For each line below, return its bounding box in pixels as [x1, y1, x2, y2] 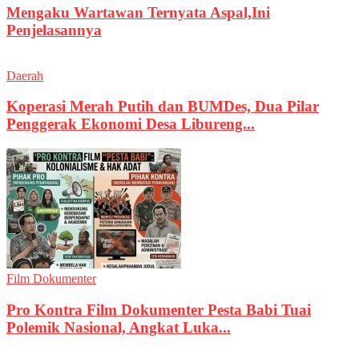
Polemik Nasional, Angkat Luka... [6, 318, 231, 336]
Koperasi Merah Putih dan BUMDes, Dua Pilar [6, 98, 319, 115]
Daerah [6, 68, 43, 83]
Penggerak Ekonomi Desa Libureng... [6, 115, 255, 133]
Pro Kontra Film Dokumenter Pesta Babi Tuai [6, 301, 311, 318]
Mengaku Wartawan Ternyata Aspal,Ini [6, 3, 270, 21]
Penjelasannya [6, 21, 102, 38]
